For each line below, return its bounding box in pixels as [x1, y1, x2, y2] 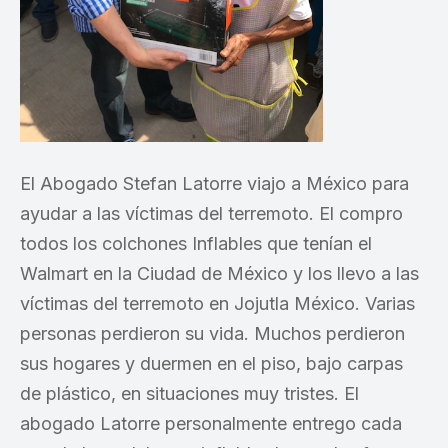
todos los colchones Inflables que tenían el [20, 233, 372, 254]
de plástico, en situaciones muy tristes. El [20, 383, 359, 404]
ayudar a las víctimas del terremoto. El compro [20, 203, 403, 224]
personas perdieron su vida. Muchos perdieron [20, 323, 405, 344]
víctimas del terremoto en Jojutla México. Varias [20, 293, 415, 314]
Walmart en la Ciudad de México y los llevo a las [20, 263, 419, 284]
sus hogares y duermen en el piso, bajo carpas [20, 353, 403, 374]
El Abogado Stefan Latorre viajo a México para [20, 173, 409, 194]
